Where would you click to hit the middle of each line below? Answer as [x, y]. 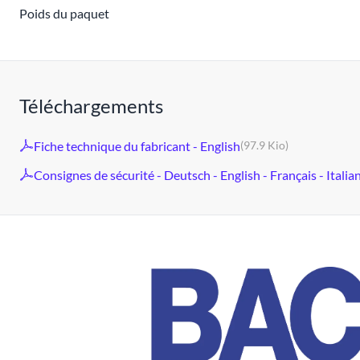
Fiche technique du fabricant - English [137, 145]
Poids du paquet [64, 13]
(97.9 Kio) [264, 145]
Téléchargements [91, 106]
